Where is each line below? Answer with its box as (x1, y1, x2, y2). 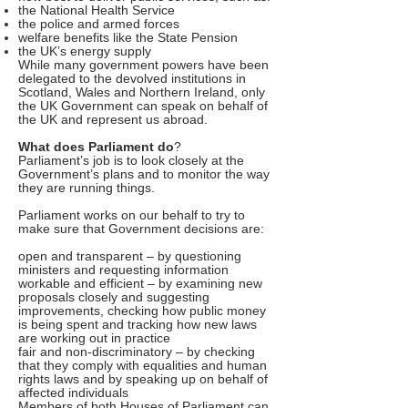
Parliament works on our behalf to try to (18, 209, 245, 222)
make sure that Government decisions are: (18, 222, 264, 236)
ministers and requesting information (18, 263, 229, 277)
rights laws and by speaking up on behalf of (18, 372, 268, 386)
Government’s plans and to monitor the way (18, 168, 270, 181)
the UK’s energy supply (18, 45, 151, 58)
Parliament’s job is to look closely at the (18, 154, 244, 168)
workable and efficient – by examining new (18, 277, 262, 291)
